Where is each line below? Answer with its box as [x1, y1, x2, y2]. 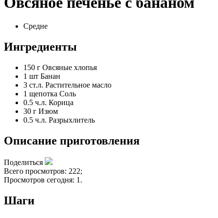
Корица [49, 98, 73, 107]
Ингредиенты [4, 40, 77, 54]
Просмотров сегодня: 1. [4, 175, 82, 184]
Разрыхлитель [49, 116, 95, 124]
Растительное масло [45, 81, 111, 89]
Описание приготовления [4, 134, 140, 147]
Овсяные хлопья [42, 63, 97, 72]
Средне [23, 22, 48, 31]
